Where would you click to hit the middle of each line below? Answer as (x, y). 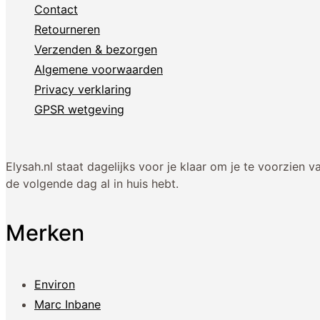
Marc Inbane (67, 304)
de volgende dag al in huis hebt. (92, 184)
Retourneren (67, 30)
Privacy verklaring (83, 90)
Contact (56, 10)
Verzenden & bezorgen (96, 50)
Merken (45, 232)
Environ (55, 284)
